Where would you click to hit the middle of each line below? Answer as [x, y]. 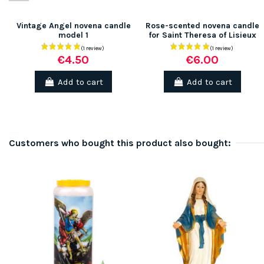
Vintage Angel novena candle [73, 26]
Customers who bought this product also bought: [120, 143]
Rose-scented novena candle [202, 26]
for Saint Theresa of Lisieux [202, 35]
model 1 [73, 35]
